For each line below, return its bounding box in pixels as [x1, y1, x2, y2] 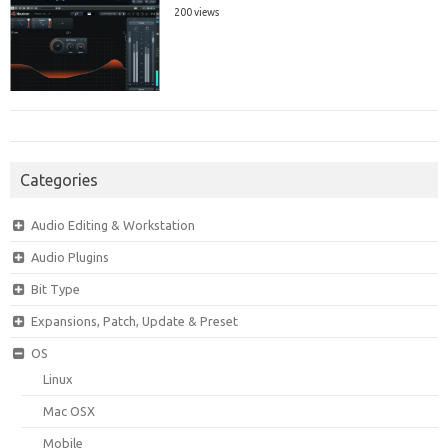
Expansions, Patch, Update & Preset [30, 313, 238, 328]
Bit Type [30, 281, 80, 296]
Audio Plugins [30, 249, 109, 264]
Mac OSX [43, 403, 96, 418]
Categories [20, 170, 98, 189]
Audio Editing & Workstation [30, 217, 195, 232]
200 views [174, 5, 220, 18]
